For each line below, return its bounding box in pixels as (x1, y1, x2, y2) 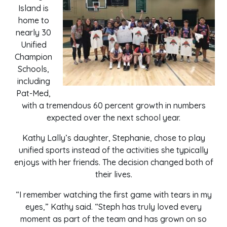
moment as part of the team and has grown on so (20, 214, 207, 224)
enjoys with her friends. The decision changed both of (14, 157, 213, 167)
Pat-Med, (16, 88, 51, 98)
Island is (18, 3, 49, 13)
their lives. (95, 169, 132, 179)
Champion (15, 52, 52, 62)
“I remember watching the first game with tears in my (15, 190, 212, 200)
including (17, 76, 50, 86)
